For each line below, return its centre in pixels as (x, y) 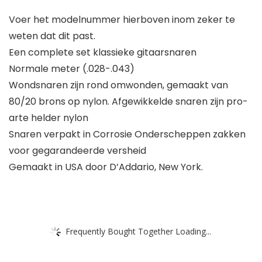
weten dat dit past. (52, 36)
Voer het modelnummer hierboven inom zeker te (122, 20)
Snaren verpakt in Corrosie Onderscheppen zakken (127, 135)
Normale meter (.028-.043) (72, 69)
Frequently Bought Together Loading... (138, 231)
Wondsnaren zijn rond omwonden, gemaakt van (118, 85)
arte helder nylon (49, 118)
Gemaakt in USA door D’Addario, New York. (106, 167)
